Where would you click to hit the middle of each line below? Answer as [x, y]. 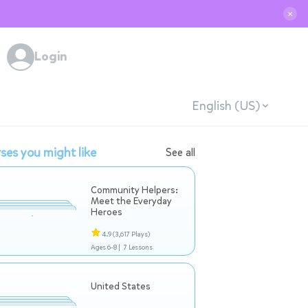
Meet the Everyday [131, 201]
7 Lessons [138, 247]
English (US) [225, 106]
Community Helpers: [134, 190]
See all [180, 152]
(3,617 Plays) [131, 234]
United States [121, 286]
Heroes [107, 212]
